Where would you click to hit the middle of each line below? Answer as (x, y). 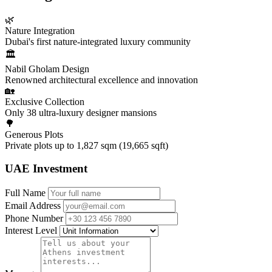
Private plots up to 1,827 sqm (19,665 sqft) (87, 145)
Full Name (25, 193)
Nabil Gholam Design (47, 69)
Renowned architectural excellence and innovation (101, 80)
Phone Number (34, 219)
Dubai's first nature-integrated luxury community (98, 41)
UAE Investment (46, 169)
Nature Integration (40, 30)
